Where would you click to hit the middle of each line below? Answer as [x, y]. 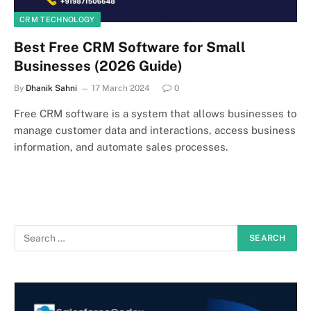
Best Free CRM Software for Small [130, 47]
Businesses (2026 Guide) [98, 66]
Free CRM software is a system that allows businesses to [155, 113]
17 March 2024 [121, 88]
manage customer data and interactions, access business [155, 130]
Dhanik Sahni [51, 88]
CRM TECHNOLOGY [57, 19]
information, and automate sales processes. [121, 146]
